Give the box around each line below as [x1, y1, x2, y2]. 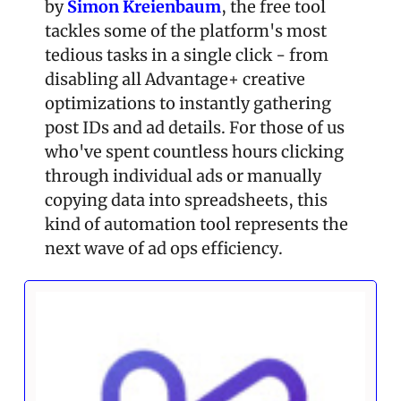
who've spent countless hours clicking [45, 141, 344, 163]
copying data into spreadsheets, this [45, 190, 328, 211]
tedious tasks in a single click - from [45, 45, 328, 66]
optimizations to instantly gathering [45, 93, 331, 115]
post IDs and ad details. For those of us [45, 117, 345, 139]
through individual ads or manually [45, 166, 321, 187]
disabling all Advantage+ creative [45, 69, 305, 90]
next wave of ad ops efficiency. [45, 238, 283, 260]
